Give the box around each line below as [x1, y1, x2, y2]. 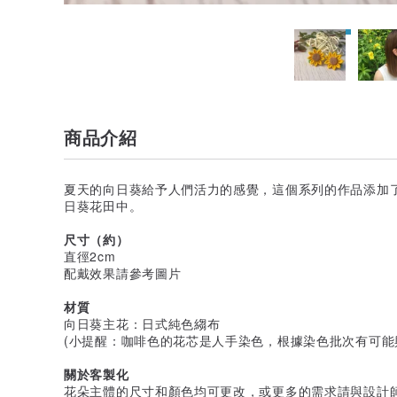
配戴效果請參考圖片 [64, 263, 182, 282]
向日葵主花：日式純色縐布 [64, 314, 221, 332]
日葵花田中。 [64, 196, 143, 214]
